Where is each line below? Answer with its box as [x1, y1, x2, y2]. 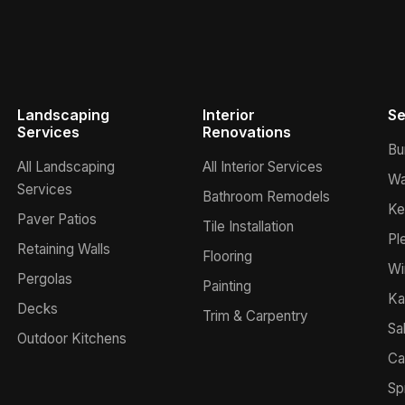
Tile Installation [202, 218, 294, 235]
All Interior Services [202, 158, 323, 175]
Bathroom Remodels [202, 188, 330, 205]
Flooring [202, 248, 252, 265]
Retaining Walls [16, 240, 110, 258]
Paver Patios [16, 211, 97, 228]
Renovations [202, 123, 291, 141]
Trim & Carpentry [202, 307, 308, 325]
